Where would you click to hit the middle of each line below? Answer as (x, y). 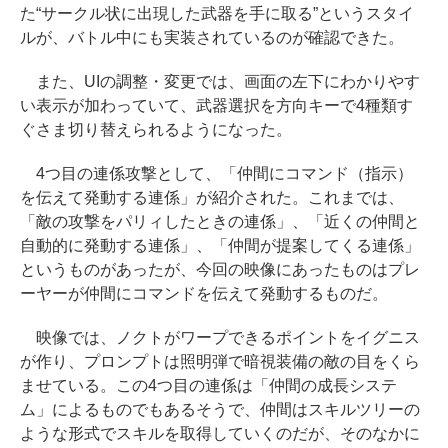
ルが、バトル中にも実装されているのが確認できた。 (212, 38)
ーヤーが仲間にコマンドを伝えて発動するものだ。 (204, 294)
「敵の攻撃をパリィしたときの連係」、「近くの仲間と (220, 222)
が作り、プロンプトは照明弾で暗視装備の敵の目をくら (220, 362)
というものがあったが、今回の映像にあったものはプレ (220, 270)
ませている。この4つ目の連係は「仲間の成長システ (208, 386)
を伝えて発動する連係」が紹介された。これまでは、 (212, 198)
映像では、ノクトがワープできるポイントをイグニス (220, 338)
